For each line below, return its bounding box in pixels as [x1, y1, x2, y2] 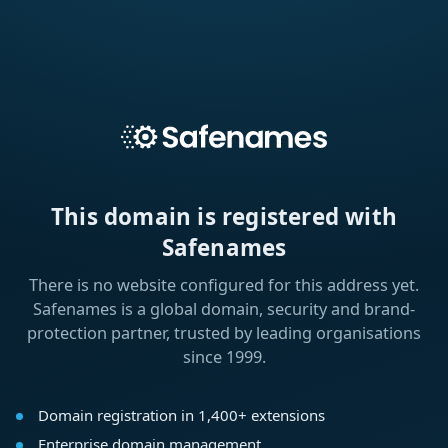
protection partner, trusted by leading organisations [27, 322, 421, 345]
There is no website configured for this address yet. [29, 274, 419, 297]
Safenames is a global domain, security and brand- [33, 298, 415, 321]
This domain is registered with [50, 201, 397, 233]
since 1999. [182, 346, 266, 369]
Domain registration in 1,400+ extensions [37, 405, 325, 426]
